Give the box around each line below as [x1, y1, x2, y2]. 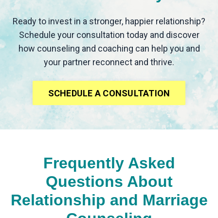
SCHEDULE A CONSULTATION [48, 88, 170, 98]
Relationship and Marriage [10, 191, 208, 209]
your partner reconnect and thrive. [44, 57, 174, 68]
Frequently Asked [43, 154, 175, 172]
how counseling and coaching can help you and [18, 43, 200, 54]
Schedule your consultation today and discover [18, 30, 200, 40]
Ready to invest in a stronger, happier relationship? [13, 16, 205, 27]
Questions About [45, 173, 173, 191]
